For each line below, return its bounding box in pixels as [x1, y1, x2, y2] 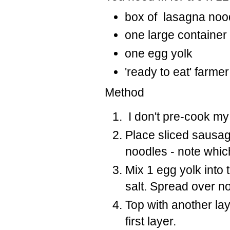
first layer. [125, 214, 179, 228]
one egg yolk [124, 47, 193, 61]
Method [105, 85, 144, 99]
